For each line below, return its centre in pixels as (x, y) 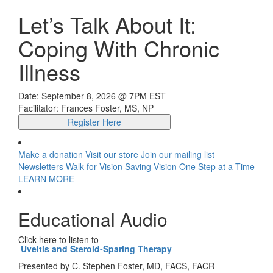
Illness (49, 72)
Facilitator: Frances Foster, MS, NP (86, 108)
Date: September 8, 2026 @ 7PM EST (92, 96)
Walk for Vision (95, 167)
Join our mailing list (178, 154)
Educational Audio (93, 219)
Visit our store (113, 154)
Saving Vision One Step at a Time (190, 167)
